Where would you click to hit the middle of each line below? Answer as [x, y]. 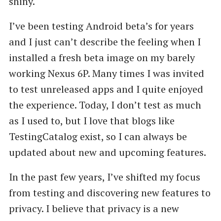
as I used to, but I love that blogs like [92, 120]
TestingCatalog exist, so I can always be [98, 136]
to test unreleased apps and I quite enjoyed [106, 89]
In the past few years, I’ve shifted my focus [104, 177]
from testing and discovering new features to [110, 192]
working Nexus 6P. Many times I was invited [106, 73]
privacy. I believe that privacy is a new [94, 208]
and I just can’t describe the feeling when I [105, 41]
